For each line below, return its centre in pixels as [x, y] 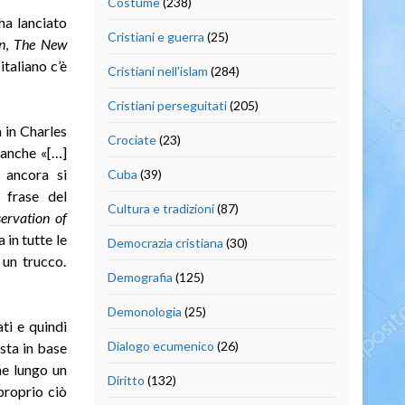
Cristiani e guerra [155, 36]
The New [40, 43]
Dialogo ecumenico [160, 345]
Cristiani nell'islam [157, 71]
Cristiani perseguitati [167, 105]
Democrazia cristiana [165, 242]
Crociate [132, 139]
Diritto [126, 380]
